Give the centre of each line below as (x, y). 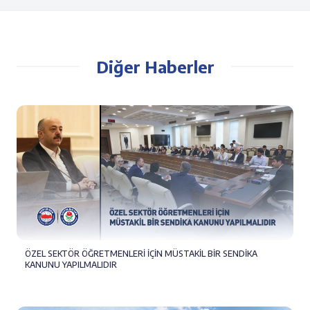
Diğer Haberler (155, 67)
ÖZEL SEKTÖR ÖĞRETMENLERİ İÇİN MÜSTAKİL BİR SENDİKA (141, 253)
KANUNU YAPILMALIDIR (71, 264)
